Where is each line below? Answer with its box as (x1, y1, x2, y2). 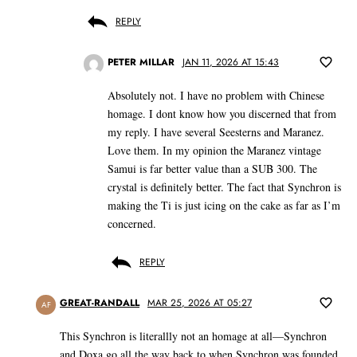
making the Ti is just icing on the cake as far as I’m (108, 198, 340, 214)
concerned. (108, 216, 156, 232)
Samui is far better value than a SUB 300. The (108, 161, 317, 177)
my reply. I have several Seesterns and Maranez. (108, 124, 324, 140)
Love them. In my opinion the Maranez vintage (108, 143, 321, 159)
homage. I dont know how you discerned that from (108, 106, 336, 122)
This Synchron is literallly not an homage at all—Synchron (60, 328, 327, 344)
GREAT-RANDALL (60, 296, 139, 311)
